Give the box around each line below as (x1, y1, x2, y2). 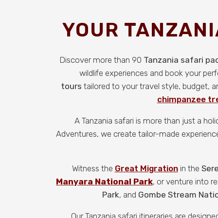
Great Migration (114, 163, 178, 173)
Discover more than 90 (59, 55, 144, 65)
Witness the (72, 163, 115, 173)
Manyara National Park (56, 177, 153, 186)
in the (178, 163, 201, 173)
